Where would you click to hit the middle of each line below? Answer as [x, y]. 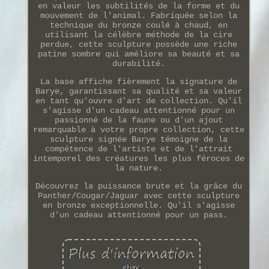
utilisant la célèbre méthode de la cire [138, 35]
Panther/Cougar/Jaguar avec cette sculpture [138, 195]
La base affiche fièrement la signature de [138, 81]
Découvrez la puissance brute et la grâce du [138, 186]
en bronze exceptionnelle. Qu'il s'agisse [138, 205]
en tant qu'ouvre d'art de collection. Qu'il [138, 101]
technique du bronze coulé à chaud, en [138, 25]
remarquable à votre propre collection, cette [138, 129]
